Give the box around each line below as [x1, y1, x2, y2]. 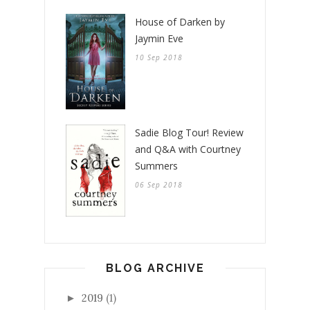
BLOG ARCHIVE [105, 261, 205, 275]
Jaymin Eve [135, 32, 183, 46]
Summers [135, 158, 178, 172]
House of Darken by [135, 15, 225, 29]
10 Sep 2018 [135, 53, 183, 63]
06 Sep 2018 [135, 179, 183, 190]
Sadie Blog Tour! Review [135, 125, 244, 139]
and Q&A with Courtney [135, 142, 241, 156]
